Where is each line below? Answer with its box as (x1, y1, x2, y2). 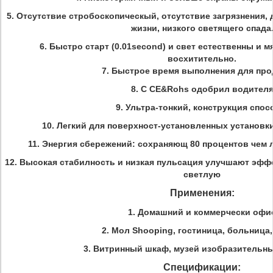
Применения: (169, 188, 235, 198)
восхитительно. (168, 54, 236, 63)
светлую (183, 169, 221, 179)
